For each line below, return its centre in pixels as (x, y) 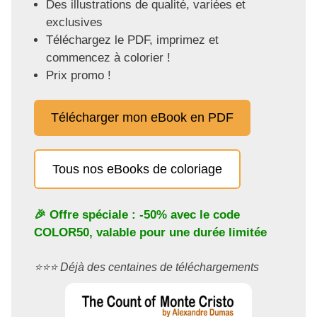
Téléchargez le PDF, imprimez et (132, 40)
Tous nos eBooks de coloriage (137, 169)
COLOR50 (62, 232)
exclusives (74, 22)
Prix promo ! (78, 75)
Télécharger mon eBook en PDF (142, 118)
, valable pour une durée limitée (178, 232)
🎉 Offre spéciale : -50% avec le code (137, 214)
